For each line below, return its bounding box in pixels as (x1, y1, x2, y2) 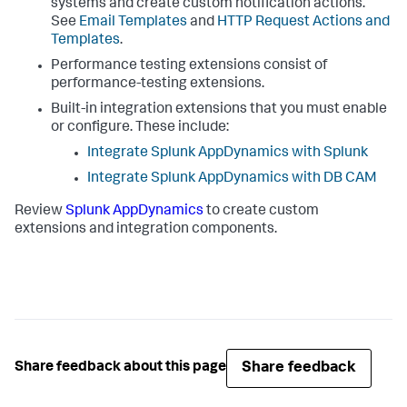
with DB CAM (289, 171, 377, 186)
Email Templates (79, 15, 187, 30)
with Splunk (289, 145, 368, 161)
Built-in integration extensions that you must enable (51, 102, 387, 117)
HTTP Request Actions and (217, 15, 390, 30)
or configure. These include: (51, 120, 229, 135)
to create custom (206, 203, 319, 219)
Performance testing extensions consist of (51, 58, 327, 74)
